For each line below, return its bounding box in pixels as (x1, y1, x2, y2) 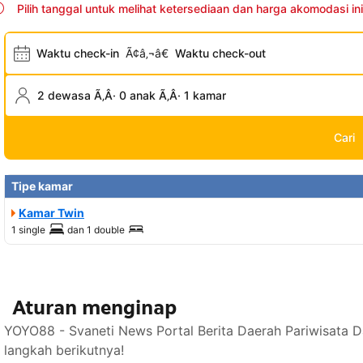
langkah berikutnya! (4, 342, 124, 359)
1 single (11, 224, 45, 237)
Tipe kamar (11, 179, 73, 194)
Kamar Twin (19, 206, 84, 220)
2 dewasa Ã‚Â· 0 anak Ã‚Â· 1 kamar (37, 88, 226, 103)
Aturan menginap (12, 295, 177, 321)
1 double (87, 224, 125, 237)
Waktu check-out (175, 46, 266, 61)
